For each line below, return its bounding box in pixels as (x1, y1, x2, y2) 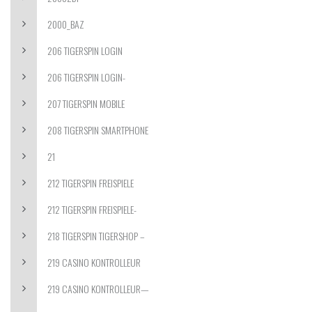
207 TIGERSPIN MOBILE (47, 96, 125, 111)
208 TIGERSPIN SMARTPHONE (47, 123, 148, 137)
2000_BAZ (47, 17, 84, 31)
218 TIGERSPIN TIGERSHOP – (47, 228, 145, 243)
